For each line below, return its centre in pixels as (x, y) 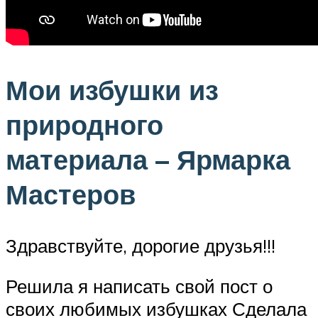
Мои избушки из (112, 89)
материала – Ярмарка (148, 159)
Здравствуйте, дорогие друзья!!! (141, 245)
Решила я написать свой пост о (139, 286)
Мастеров (71, 194)
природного (84, 124)
